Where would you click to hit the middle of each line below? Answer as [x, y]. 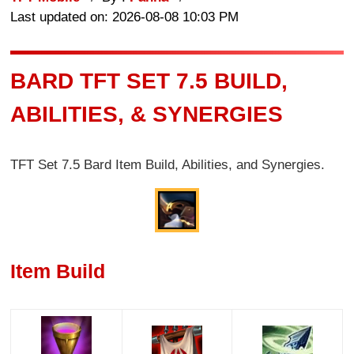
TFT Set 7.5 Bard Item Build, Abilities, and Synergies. [168, 165]
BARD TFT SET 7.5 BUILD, [149, 81]
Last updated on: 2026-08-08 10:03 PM [125, 17]
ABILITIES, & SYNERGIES [147, 114]
